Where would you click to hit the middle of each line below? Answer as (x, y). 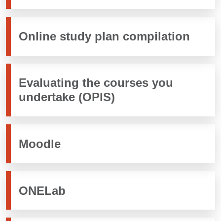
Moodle (40, 144)
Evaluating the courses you (96, 83)
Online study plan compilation (104, 36)
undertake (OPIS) (67, 97)
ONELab (42, 190)
